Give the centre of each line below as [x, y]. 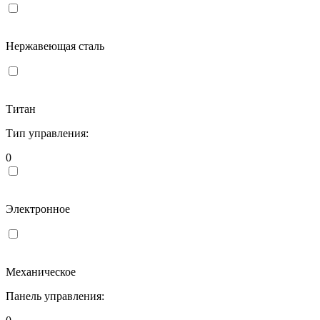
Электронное [38, 209]
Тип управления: [47, 133]
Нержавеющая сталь [55, 46]
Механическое [41, 271]
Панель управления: [55, 296]
